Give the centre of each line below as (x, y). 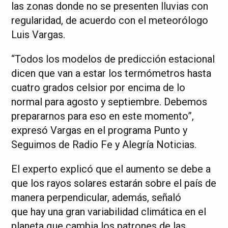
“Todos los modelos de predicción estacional (113, 59)
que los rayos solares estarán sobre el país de (114, 183)
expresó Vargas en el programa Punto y (99, 130)
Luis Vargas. (38, 34)
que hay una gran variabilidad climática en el (109, 211)
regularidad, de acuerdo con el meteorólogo (110, 20)
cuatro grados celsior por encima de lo (98, 87)
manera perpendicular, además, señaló (96, 197)
